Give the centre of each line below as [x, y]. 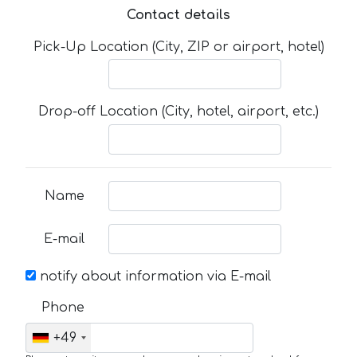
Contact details [178, 16]
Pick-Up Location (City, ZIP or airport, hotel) [178, 47]
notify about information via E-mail [153, 276]
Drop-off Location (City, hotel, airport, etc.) [178, 112]
